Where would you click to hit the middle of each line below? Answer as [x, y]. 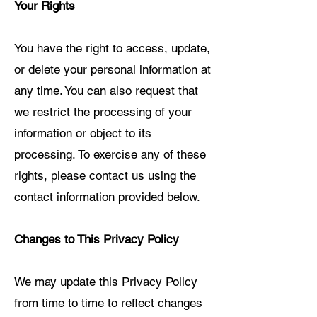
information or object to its [83, 133]
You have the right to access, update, [112, 48]
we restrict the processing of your [103, 112]
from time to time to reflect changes [108, 303]
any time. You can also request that [106, 91]
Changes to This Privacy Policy [97, 239]
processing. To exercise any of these [110, 154]
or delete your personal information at [113, 69]
